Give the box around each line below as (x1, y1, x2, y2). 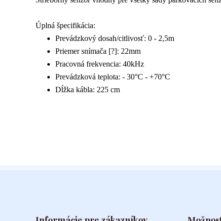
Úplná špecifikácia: (36, 21, 95, 30)
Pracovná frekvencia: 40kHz (55, 60, 144, 68)
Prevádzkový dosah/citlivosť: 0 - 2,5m (55, 34, 174, 42)
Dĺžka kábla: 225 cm (55, 85, 120, 94)
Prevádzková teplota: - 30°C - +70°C (55, 73, 170, 81)
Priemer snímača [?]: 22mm (55, 47, 141, 55)
